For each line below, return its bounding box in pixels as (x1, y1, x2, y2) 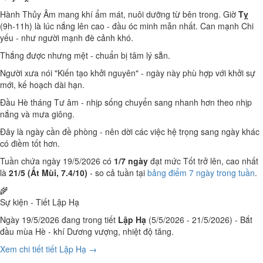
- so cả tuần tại (87, 167, 147, 178)
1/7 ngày (114, 155, 148, 167)
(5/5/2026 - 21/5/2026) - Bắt (146, 214, 252, 225)
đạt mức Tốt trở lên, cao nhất (148, 155, 258, 167)
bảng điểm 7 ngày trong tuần (147, 167, 255, 178)
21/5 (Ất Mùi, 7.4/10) (9, 167, 87, 178)
